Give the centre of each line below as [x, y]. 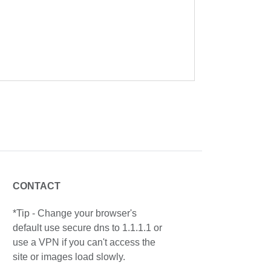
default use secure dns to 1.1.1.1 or [87, 228]
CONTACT [36, 186]
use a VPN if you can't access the [84, 242]
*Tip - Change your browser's [74, 213]
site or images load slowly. [69, 257]
